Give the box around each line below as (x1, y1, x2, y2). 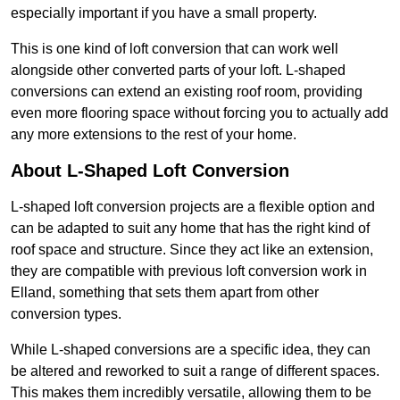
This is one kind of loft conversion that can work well (11, 41, 338, 57)
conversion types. (11, 306, 121, 322)
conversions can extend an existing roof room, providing (11, 84, 362, 100)
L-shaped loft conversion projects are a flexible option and (11, 199, 375, 215)
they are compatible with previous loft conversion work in (11, 263, 367, 279)
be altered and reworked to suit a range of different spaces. (11, 363, 379, 379)
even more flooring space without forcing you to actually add (11, 105, 388, 121)
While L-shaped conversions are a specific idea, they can (11, 342, 371, 358)
